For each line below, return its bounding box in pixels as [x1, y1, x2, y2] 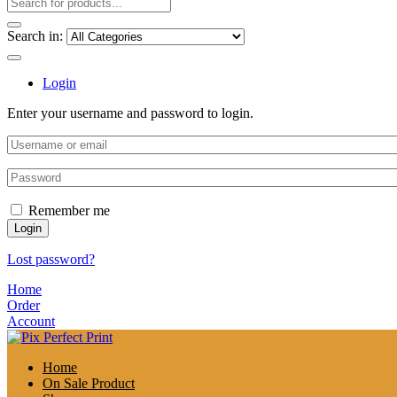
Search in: [7, 28, 63, 44]
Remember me [28, 203, 110, 219]
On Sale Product [43, 376, 135, 392]
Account [7, 314, 55, 330]
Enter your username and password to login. [7, 105, 253, 121]
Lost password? [7, 252, 95, 268]
